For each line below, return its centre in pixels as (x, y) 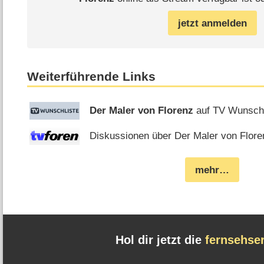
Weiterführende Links (92, 76)
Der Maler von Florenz (142, 111)
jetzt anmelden (212, 23)
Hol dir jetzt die (160, 240)
